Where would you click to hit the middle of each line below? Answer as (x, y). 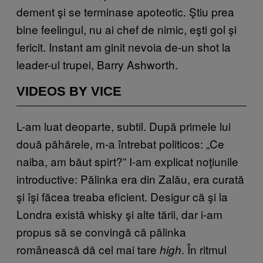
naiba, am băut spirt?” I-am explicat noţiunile (127, 161)
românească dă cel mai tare (88, 249)
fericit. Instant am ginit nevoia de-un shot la (124, 46)
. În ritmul (204, 249)
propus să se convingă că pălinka (101, 231)
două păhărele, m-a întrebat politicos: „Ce (120, 143)
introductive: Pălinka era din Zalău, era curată (130, 178)
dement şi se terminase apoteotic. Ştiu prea (125, 11)
